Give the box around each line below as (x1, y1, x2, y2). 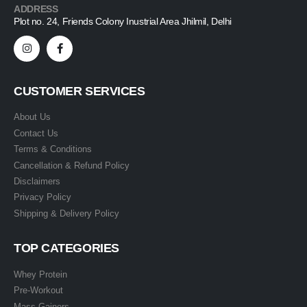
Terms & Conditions (14, 144, 92, 155)
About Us (14, 112, 51, 123)
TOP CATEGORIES (14, 241, 119, 256)
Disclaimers (14, 176, 60, 186)
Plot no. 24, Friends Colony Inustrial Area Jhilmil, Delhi (14, 15, 232, 27)
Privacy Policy (14, 192, 71, 203)
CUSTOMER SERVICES (14, 84, 145, 98)
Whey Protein (14, 269, 67, 280)
